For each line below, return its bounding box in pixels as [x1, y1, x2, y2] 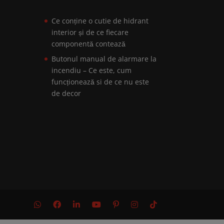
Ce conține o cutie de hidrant [51, 16, 149, 26]
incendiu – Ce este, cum [51, 65, 132, 75]
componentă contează [51, 39, 126, 49]
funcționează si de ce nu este [51, 77, 149, 87]
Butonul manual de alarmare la [51, 54, 157, 64]
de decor [51, 88, 81, 98]
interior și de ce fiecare [51, 27, 129, 37]
